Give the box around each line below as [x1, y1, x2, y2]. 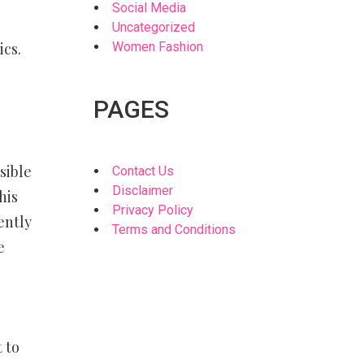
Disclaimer [112, 183, 174, 198]
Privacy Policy [112, 202, 194, 218]
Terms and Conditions [112, 222, 236, 237]
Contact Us [112, 163, 175, 179]
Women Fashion [112, 39, 204, 54]
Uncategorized [112, 19, 196, 35]
